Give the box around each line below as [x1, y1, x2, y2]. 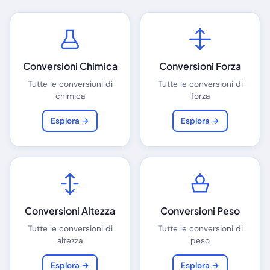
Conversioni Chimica [22, 60, 118, 73]
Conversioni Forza [159, 60, 241, 73]
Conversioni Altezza [25, 204, 115, 218]
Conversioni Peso [160, 204, 240, 218]
